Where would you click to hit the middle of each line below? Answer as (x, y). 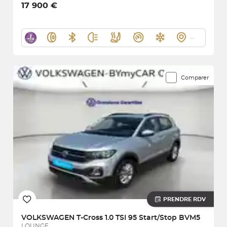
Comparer (195, 78)
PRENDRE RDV (184, 199)
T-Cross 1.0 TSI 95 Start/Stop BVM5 (138, 218)
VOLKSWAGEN (49, 218)
